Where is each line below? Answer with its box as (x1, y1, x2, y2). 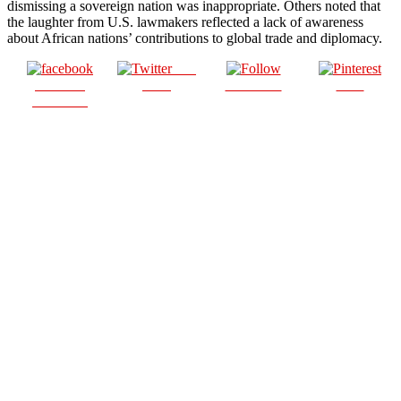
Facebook (32, 92, 88, 108)
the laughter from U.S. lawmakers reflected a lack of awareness (7, 13, 363, 30)
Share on (35, 76, 85, 92)
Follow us (225, 76, 282, 92)
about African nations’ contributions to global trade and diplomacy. (7, 30, 382, 46)
